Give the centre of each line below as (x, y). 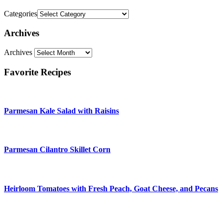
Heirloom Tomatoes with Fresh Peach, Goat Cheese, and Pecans (111, 188)
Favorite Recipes (37, 72)
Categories (21, 13)
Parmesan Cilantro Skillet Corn (57, 150)
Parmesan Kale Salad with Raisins (61, 111)
